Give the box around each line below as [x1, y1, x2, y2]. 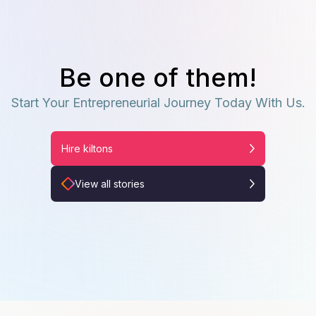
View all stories [75, 177, 145, 190]
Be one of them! [59, 61, 257, 93]
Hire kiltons [61, 142, 113, 154]
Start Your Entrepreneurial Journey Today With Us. [11, 95, 305, 110]
